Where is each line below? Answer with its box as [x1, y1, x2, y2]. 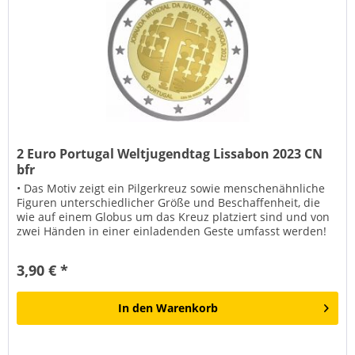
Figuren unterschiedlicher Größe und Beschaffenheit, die [17, 194, 321, 210]
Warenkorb [156, 300, 219, 315]
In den [118, 300, 154, 315]
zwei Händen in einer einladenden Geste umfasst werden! [17, 223, 327, 239]
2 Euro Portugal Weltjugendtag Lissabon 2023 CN [17, 144, 323, 162]
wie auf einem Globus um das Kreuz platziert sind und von [17, 208, 330, 224]
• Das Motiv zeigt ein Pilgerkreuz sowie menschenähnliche [17, 180, 326, 196]
